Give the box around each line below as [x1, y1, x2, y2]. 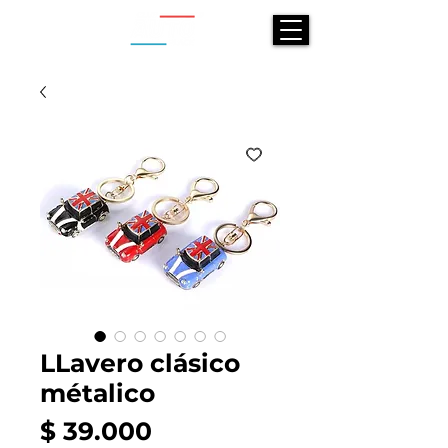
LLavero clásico [40, 347, 240, 378]
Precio [151, 414, 235, 445]
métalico [40, 377, 155, 408]
